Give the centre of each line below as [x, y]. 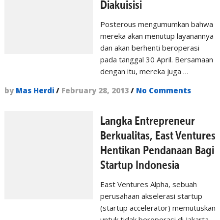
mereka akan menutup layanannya [157, 36]
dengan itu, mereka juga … [144, 71]
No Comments [163, 90]
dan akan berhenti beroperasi [150, 48]
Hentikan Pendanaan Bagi [157, 150]
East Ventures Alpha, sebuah [149, 184]
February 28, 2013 [95, 90]
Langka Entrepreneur [148, 121]
